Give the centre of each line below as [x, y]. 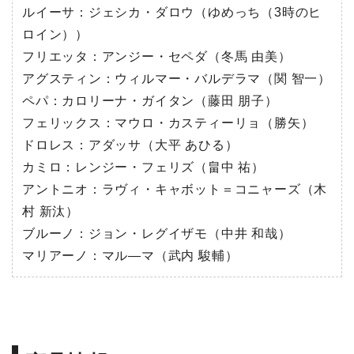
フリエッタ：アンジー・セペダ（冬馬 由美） [156, 57]
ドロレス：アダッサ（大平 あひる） [130, 145]
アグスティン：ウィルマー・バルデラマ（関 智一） [177, 79]
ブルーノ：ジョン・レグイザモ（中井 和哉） [156, 234]
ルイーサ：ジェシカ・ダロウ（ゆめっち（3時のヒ [172, 13]
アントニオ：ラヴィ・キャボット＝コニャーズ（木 [175, 190]
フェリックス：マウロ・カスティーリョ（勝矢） [168, 123]
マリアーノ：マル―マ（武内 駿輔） [130, 256]
